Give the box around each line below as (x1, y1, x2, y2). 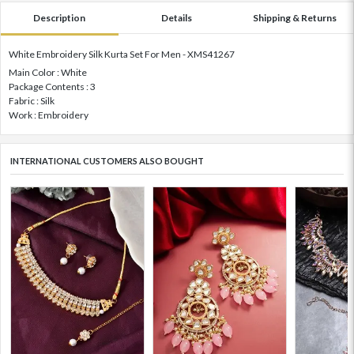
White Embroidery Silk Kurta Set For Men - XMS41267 (9, 47, 235, 60)
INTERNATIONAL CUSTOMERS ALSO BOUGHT (10, 155, 204, 166)
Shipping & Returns (252, 11, 337, 24)
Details (161, 11, 193, 24)
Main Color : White (9, 66, 87, 78)
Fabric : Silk (9, 94, 55, 107)
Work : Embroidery (9, 108, 88, 121)
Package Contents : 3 (9, 80, 96, 92)
